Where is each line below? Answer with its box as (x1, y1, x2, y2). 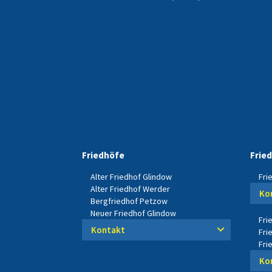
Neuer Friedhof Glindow (90, 207, 176, 219)
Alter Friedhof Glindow (90, 171, 172, 182)
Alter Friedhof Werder (90, 183, 170, 194)
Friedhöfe (82, 149, 124, 161)
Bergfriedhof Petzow (90, 195, 168, 206)
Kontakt (91, 223, 125, 236)
